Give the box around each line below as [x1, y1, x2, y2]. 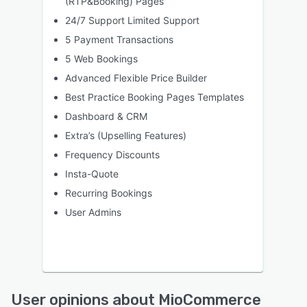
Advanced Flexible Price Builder [65, 71, 207, 84]
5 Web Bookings [65, 52, 138, 64]
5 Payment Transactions [65, 33, 173, 45]
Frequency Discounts [65, 148, 160, 160]
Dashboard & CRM [65, 110, 147, 122]
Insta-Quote [65, 167, 119, 180]
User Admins [65, 206, 121, 218]
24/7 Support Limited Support [65, 14, 199, 26]
